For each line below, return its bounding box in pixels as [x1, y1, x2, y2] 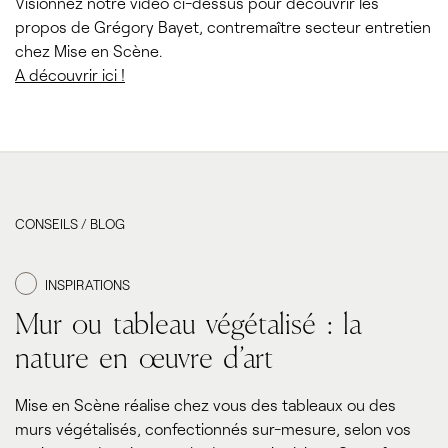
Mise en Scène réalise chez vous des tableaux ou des [15, 394, 396, 414]
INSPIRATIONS [45, 275, 131, 293]
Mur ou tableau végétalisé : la [15, 311, 362, 340]
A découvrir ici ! [15, 64, 125, 84]
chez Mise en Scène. [15, 40, 162, 60]
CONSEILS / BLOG [15, 215, 125, 233]
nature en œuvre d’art [15, 345, 274, 374]
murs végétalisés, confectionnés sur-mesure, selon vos [15, 418, 411, 438]
